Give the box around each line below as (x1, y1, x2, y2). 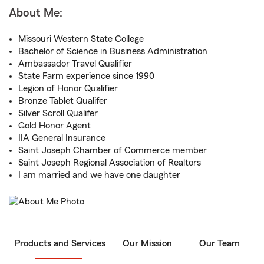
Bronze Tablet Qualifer (18, 96, 107, 105)
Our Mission (123, 239, 172, 249)
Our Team (199, 239, 240, 249)
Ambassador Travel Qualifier (18, 59, 132, 68)
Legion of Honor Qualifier (18, 84, 118, 93)
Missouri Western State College (18, 34, 144, 44)
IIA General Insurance (18, 133, 105, 143)
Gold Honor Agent (18, 121, 91, 130)
